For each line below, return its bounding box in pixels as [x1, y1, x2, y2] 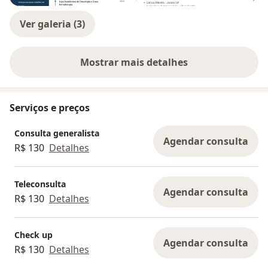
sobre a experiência [133, 62, 226, 75]
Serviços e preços [10, 101, 90, 115]
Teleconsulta [14, 178, 66, 190]
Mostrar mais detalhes [80, 56, 188, 69]
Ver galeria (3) [20, 17, 85, 31]
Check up [14, 229, 53, 240]
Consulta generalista [14, 127, 99, 139]
